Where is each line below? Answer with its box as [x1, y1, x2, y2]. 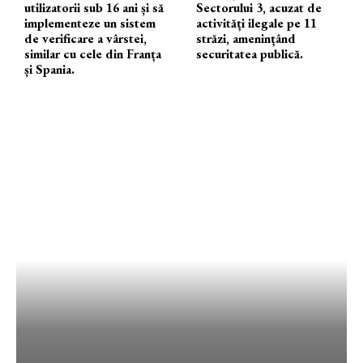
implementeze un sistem [24, 14, 156, 32]
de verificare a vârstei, [24, 29, 147, 47]
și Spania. [24, 60, 75, 78]
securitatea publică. [196, 45, 304, 62]
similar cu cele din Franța [24, 45, 161, 62]
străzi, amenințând [196, 29, 297, 47]
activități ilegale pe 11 [196, 14, 318, 32]
